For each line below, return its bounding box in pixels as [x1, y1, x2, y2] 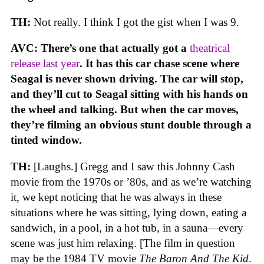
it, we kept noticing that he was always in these [11, 190, 222, 203]
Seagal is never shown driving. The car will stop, [11, 72, 243, 85]
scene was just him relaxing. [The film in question [11, 236, 235, 249]
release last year [11, 57, 80, 70]
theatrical [190, 42, 230, 55]
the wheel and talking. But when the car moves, [11, 103, 239, 116]
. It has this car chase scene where [80, 57, 239, 70]
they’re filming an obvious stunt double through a [11, 118, 252, 131]
